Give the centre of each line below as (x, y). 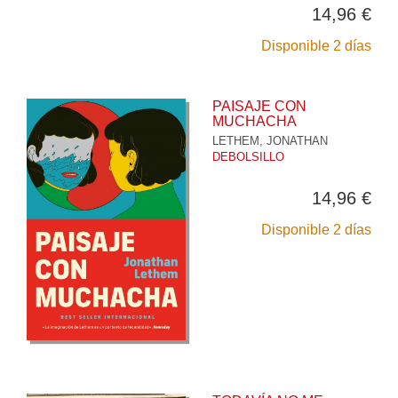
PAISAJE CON (259, 106)
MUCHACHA (255, 121)
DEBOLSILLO (248, 156)
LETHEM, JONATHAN (270, 140)
